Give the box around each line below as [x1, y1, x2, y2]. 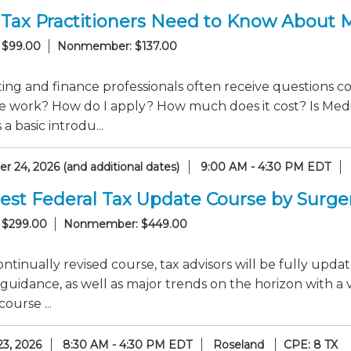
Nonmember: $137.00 [57, 39, 177, 53]
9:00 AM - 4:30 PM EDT [201, 160, 331, 174]
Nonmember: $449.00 [63, 217, 187, 231]
